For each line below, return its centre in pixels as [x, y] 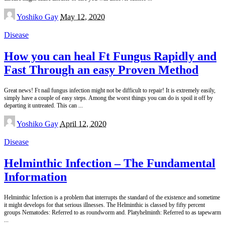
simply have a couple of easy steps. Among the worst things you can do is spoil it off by [108, 98]
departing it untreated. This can [41, 105]
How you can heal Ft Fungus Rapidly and [110, 56]
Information [35, 177]
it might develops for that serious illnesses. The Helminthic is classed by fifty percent [104, 205]
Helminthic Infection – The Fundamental [110, 163]
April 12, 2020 [83, 124]
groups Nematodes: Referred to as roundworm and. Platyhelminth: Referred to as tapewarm [113, 212]
